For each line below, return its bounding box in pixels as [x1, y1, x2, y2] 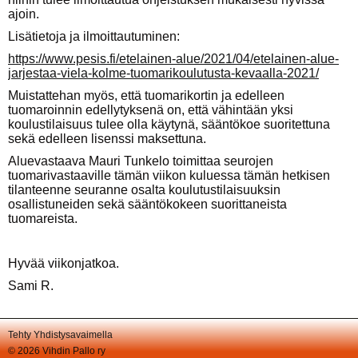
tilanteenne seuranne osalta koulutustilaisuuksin [8, 183, 280, 197]
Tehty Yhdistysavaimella [8, 329, 113, 340]
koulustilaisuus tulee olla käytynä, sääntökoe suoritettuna [8, 117, 330, 131]
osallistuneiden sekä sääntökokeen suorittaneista [8, 197, 287, 211]
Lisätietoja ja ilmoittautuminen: [8, 30, 180, 43]
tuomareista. [8, 212, 78, 225]
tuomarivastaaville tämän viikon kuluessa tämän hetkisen [8, 169, 330, 182]
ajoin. [8, 7, 39, 21]
